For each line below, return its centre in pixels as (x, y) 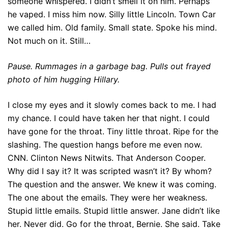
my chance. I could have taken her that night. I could (109, 118)
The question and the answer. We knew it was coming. (112, 184)
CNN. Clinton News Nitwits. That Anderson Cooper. (107, 158)
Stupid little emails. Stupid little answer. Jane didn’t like (114, 211)
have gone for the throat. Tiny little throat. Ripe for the (113, 131)
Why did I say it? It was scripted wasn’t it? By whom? (110, 171)
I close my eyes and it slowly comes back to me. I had (112, 105)
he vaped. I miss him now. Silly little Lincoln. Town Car (112, 14)
